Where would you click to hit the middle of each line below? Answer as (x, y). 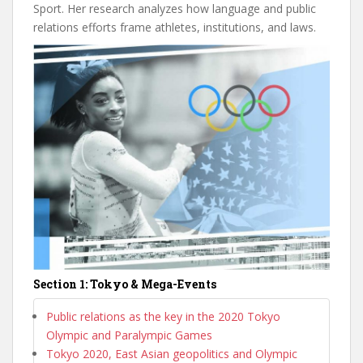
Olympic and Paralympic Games (129, 335)
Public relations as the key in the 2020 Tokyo (163, 317)
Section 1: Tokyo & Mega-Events (125, 284)
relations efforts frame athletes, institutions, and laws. (176, 27)
